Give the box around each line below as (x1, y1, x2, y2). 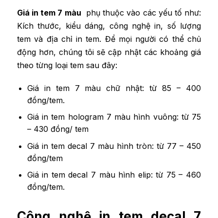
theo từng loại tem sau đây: (17, 60, 117, 70)
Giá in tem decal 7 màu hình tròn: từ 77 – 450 (27, 141, 201, 151)
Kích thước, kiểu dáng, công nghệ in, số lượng (17, 20, 201, 31)
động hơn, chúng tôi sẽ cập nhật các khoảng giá (17, 47, 201, 57)
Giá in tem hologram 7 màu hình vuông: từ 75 (27, 112, 201, 122)
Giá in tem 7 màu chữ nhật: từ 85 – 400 (27, 83, 201, 93)
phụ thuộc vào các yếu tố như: (81, 7, 201, 18)
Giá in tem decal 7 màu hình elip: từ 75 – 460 (27, 170, 201, 180)
